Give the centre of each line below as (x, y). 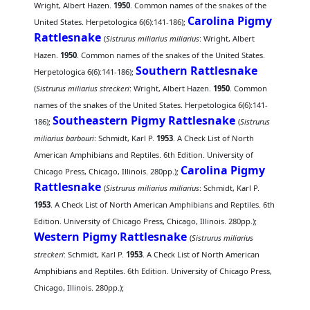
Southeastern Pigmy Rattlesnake (144, 120)
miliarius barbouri (64, 138)
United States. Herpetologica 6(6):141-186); (111, 22)
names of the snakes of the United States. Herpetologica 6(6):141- (151, 105)
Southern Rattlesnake (197, 71)
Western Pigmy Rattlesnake (111, 237)
